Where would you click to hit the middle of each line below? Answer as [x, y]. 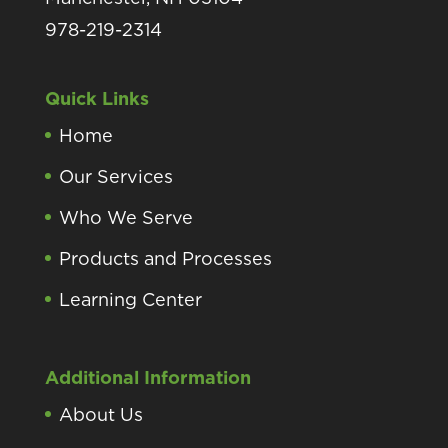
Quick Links [96, 98]
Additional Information [147, 378]
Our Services [115, 176]
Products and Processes [165, 258]
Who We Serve [125, 217]
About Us [100, 415]
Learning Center [130, 299]
